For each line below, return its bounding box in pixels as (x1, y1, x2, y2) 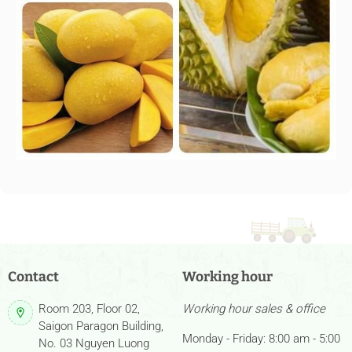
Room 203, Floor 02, (38, 302, 141, 317)
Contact (7, 269, 59, 286)
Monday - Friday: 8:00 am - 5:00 (181, 331, 340, 346)
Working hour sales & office (181, 302, 325, 317)
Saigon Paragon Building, (38, 319, 164, 334)
